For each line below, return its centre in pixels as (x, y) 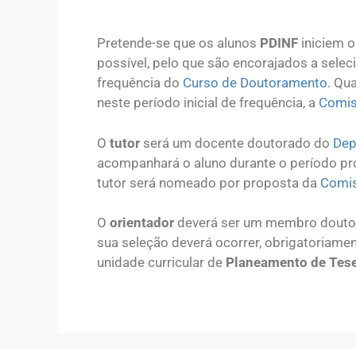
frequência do (140, 83)
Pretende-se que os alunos (178, 43)
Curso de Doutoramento (255, 83)
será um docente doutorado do (236, 143)
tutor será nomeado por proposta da (209, 182)
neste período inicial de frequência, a (208, 103)
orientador (142, 222)
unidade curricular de (161, 262)
